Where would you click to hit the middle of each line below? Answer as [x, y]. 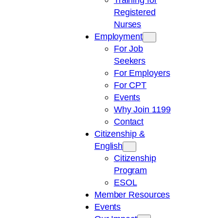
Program [130, 170]
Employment [118, 36]
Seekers [130, 61]
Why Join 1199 [142, 109]
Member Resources [132, 195]
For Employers [142, 73]
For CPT [130, 85]
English [109, 146]
